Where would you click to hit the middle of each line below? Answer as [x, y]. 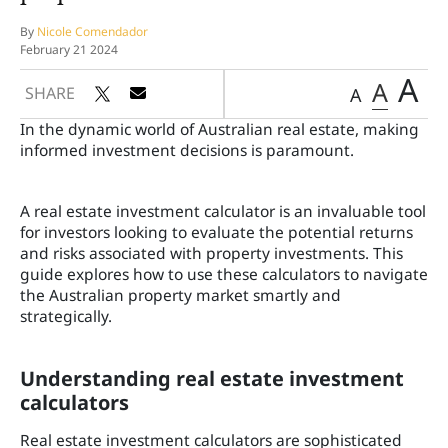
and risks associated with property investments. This [211, 253]
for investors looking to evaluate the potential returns [216, 232]
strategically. [66, 316]
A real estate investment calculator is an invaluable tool [223, 211]
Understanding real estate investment [212, 378]
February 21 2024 [69, 49]
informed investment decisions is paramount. [187, 150]
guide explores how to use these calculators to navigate [224, 274]
